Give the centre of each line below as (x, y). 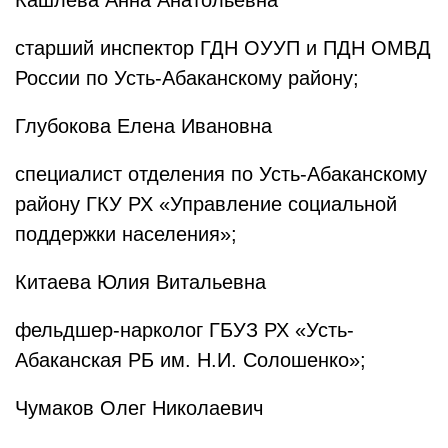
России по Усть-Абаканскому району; (187, 78)
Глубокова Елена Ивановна (143, 126)
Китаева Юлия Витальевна (143, 282)
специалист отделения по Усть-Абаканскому (221, 174)
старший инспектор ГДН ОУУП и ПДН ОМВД (223, 48)
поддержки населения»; (126, 234)
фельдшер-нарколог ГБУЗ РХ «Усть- (184, 330)
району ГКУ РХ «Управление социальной (206, 204)
